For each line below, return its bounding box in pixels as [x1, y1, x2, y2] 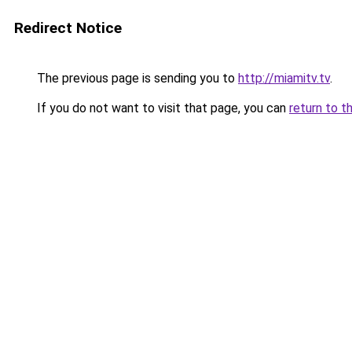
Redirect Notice [14, 19, 122, 37]
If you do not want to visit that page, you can [34, 101, 289, 115]
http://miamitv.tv [238, 71, 330, 86]
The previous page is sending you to [34, 71, 238, 86]
